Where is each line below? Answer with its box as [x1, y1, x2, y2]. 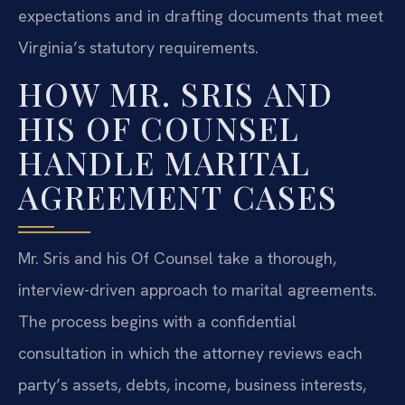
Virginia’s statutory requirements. [18, 37, 259, 59]
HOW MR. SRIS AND [18, 71, 334, 115]
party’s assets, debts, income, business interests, [18, 373, 366, 395]
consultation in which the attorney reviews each [18, 342, 363, 363]
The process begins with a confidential [18, 310, 297, 332]
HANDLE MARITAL [18, 140, 311, 184]
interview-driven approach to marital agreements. [18, 278, 377, 300]
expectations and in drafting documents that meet [18, 5, 383, 27]
